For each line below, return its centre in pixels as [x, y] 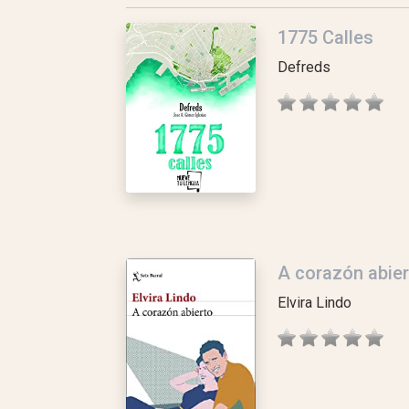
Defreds [304, 68]
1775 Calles [325, 38]
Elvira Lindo [314, 303]
